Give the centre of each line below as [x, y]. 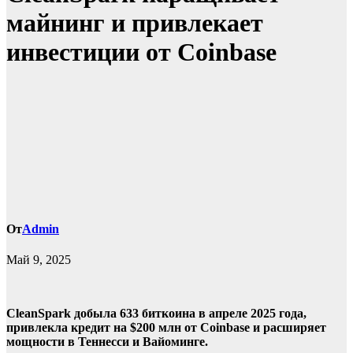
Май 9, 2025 [39, 260]
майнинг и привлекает [135, 23]
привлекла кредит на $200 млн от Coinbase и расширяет [166, 328]
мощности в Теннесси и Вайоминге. [107, 342]
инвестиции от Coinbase [141, 52]
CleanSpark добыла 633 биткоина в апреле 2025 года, [156, 314]
